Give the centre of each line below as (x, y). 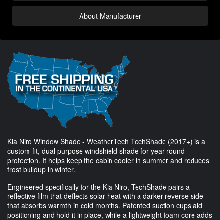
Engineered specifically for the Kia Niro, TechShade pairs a (98, 187)
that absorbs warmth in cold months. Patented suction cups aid (105, 206)
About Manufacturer (110, 16)
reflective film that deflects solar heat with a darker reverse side (105, 196)
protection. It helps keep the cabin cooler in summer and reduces (108, 160)
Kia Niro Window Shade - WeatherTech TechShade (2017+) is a (106, 142)
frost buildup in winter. (41, 170)
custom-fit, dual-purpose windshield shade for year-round (96, 151)
